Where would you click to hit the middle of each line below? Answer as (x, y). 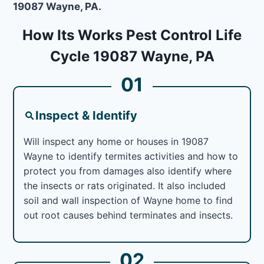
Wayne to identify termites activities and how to (131, 156)
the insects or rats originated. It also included (125, 185)
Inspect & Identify (87, 115)
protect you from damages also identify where (128, 171)
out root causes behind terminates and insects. (128, 215)
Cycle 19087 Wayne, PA (132, 56)
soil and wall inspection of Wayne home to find (128, 200)
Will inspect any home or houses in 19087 (116, 141)
